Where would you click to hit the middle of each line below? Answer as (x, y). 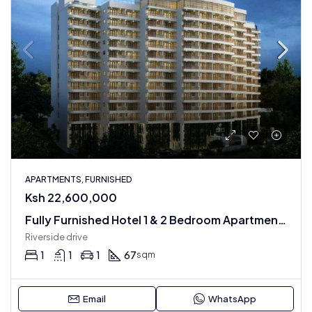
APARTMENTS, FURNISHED (78, 179)
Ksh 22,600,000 (71, 197)
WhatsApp (232, 299)
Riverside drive (56, 237)
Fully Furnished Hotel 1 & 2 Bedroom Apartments (282, 220)
